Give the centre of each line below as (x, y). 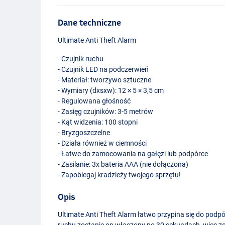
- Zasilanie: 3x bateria (91, 164)
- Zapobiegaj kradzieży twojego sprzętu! (120, 175)
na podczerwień (124, 69)
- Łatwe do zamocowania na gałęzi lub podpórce (133, 153)
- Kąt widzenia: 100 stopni (98, 122)
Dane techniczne (90, 22)
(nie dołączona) (163, 164)
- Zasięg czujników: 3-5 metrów (106, 111)
